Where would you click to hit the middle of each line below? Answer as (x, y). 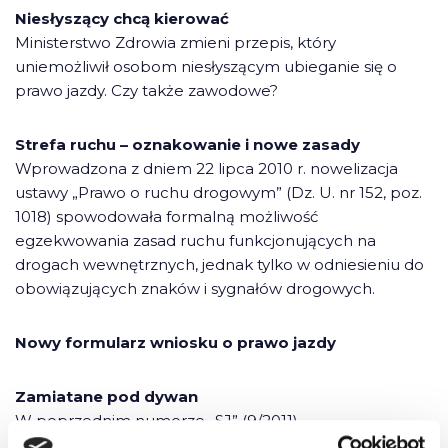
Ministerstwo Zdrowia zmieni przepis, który (175, 43)
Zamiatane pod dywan (106, 397)
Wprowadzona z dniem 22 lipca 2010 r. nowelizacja (206, 169)
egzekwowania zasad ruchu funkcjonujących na (195, 241)
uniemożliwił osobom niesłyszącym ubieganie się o (206, 67)
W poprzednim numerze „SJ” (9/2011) (156, 421)
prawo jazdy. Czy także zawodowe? (146, 91)
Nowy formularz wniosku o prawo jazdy (175, 343)
